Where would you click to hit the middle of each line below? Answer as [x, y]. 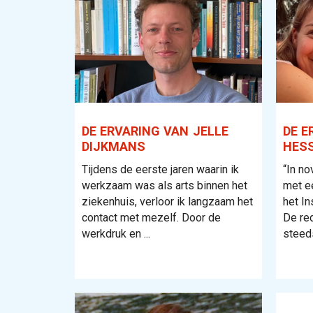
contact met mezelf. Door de [151, 218]
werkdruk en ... [116, 234]
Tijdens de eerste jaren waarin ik [160, 170]
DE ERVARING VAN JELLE [155, 131]
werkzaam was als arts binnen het [165, 186]
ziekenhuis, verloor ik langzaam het [167, 202]
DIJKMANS [114, 147]
